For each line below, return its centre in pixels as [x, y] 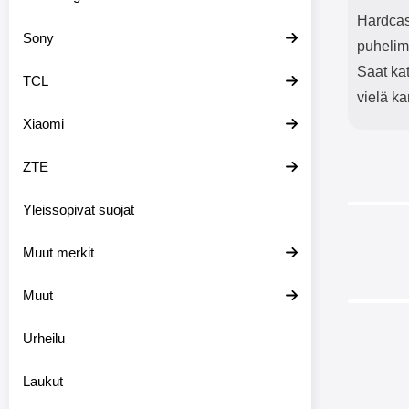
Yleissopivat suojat [79, 210]
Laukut [43, 381]
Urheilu [44, 338]
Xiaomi [43, 124]
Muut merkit [58, 252]
